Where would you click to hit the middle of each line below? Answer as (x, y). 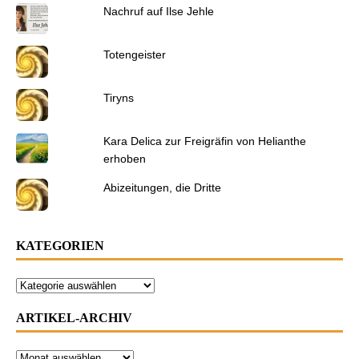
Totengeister (134, 55)
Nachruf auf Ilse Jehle (158, 12)
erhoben (124, 159)
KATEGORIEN (60, 246)
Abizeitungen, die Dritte (162, 188)
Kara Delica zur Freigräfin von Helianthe (204, 141)
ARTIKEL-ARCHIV (74, 318)
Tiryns (118, 98)
